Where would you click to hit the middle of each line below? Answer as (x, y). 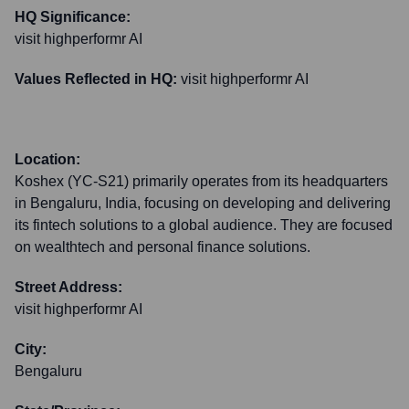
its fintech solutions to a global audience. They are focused (204, 225)
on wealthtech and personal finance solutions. (163, 247)
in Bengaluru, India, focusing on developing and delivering (203, 203)
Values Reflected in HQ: (96, 79)
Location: (47, 159)
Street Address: (68, 287)
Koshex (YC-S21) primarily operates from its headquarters (201, 181)
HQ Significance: (73, 17)
